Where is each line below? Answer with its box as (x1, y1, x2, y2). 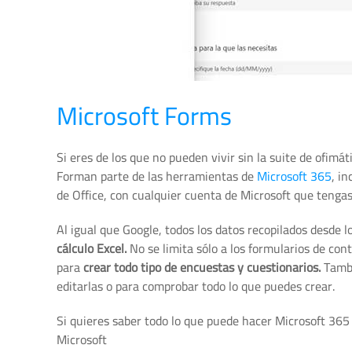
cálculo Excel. (57, 236, 126, 260)
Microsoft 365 (257, 164, 332, 188)
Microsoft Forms (57, 92, 232, 139)
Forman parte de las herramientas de (57, 164, 257, 188)
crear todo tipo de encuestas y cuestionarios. (83, 255, 321, 279)
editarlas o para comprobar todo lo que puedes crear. (57, 274, 335, 298)
